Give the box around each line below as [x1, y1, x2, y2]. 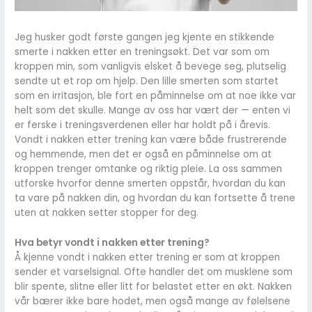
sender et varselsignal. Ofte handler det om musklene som [15, 265, 293, 279]
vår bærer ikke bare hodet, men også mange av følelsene [15, 295, 291, 309]
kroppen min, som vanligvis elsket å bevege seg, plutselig [15, 60, 287, 74]
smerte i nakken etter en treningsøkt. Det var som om [15, 45, 270, 59]
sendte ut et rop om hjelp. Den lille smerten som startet [15, 75, 279, 88]
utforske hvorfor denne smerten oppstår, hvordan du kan [15, 177, 286, 191]
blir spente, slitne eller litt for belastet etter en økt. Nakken [15, 280, 292, 294]
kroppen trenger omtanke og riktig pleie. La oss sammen [15, 162, 283, 176]
